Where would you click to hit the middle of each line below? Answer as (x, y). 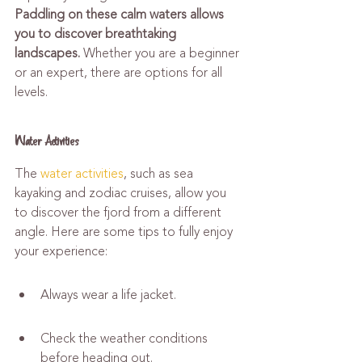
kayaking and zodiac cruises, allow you (122, 193)
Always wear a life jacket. (108, 295)
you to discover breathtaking (97, 34)
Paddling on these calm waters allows (121, 15)
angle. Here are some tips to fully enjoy (125, 232)
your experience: (61, 251)
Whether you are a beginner (161, 53)
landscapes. (47, 53)
